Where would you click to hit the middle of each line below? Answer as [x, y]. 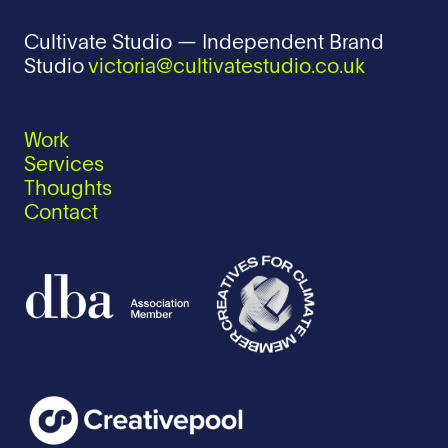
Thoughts [68, 190]
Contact [61, 214]
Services [64, 166]
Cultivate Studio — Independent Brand [204, 44]
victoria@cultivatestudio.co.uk [226, 68]
